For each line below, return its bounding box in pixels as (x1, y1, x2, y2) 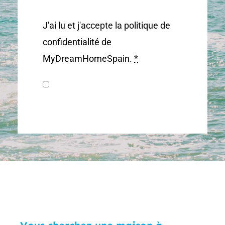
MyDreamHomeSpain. (43, 53, 134, 64)
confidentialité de (43, 37, 111, 48)
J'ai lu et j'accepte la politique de (43, 20, 170, 31)
